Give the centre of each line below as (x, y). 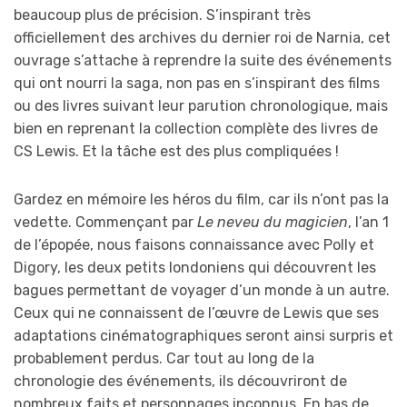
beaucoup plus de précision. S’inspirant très (162, 15)
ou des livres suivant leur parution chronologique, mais (201, 105)
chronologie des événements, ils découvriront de (180, 381)
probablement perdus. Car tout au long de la (164, 358)
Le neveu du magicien (273, 222)
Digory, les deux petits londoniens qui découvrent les (195, 267)
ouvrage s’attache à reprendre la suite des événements (203, 60)
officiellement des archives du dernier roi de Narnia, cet (202, 37)
